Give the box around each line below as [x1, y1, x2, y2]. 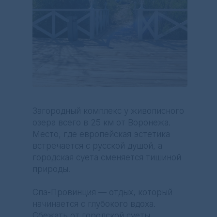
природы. [32, 164, 70, 174]
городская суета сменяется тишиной [32, 153, 181, 162]
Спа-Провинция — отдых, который [32, 187, 172, 197]
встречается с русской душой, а [32, 141, 162, 151]
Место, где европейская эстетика [32, 129, 170, 139]
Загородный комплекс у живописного [32, 106, 184, 116]
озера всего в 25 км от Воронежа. [32, 118, 170, 127]
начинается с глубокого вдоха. [32, 199, 155, 209]
